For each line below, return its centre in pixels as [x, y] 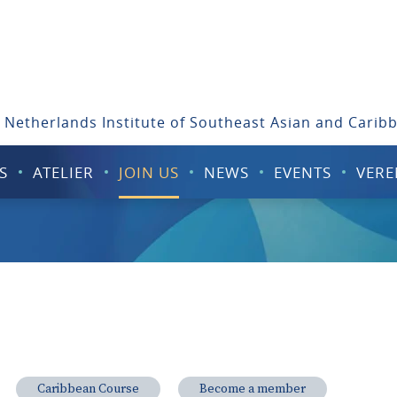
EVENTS [302, 172]
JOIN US [148, 172]
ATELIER [63, 172]
